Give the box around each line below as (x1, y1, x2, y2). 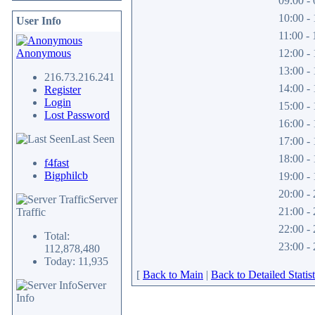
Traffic (16, 206, 46, 218)
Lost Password (44, 109, 110, 121)
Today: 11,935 (44, 255, 108, 267)
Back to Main (143, 269, 203, 281)
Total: (44, 230, 70, 242)
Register (44, 84, 81, 96)
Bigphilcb (44, 169, 88, 181)
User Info (16, 15, 61, 27)
